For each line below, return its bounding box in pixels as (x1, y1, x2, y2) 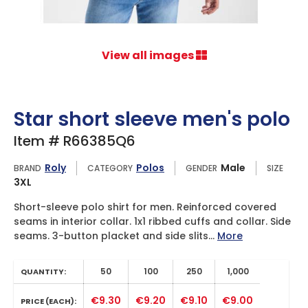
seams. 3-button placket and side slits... (14, 229, 217, 243)
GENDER (186, 162, 217, 174)
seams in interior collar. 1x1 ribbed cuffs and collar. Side (14, 214, 291, 228)
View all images (101, 47, 196, 63)
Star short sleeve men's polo (14, 106, 290, 133)
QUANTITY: (21, 266, 66, 277)
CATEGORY (87, 162, 133, 174)
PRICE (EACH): (21, 296, 76, 307)
